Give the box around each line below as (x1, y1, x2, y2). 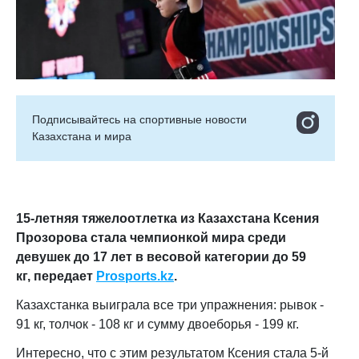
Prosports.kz (96, 269, 174, 283)
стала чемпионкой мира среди (87, 231, 286, 244)
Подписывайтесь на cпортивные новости (32, 113, 247, 126)
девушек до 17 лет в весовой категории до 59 (16, 250, 306, 264)
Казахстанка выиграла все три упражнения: (16, 298, 280, 312)
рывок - (280, 298, 324, 312)
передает (34, 269, 96, 283)
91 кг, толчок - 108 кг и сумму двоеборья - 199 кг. (16, 317, 299, 331)
